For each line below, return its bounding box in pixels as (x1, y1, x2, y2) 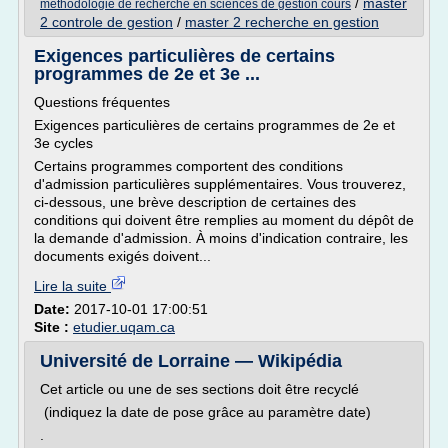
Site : (34, 319, 73, 335)
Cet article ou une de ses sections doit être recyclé (40, 381, 359, 397)
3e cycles (34, 135, 93, 151)
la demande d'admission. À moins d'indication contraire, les (34, 230, 408, 246)
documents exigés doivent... (34, 248, 211, 264)
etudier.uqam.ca (73, 319, 175, 335)
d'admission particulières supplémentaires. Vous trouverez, (34, 176, 406, 192)
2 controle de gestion (40, 14, 173, 30)
